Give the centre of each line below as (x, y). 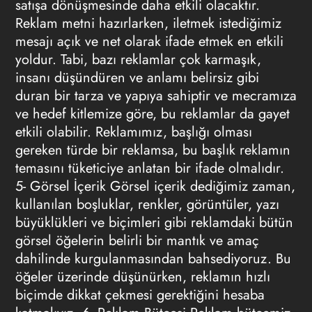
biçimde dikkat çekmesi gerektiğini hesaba (140, 295)
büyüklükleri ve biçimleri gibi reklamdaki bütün (154, 223)
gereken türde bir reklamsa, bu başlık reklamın (153, 150)
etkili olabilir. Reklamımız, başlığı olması (133, 132)
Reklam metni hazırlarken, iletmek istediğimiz (148, 23)
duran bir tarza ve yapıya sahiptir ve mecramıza (156, 96)
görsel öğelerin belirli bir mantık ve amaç (137, 241)
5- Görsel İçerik (60, 186)
